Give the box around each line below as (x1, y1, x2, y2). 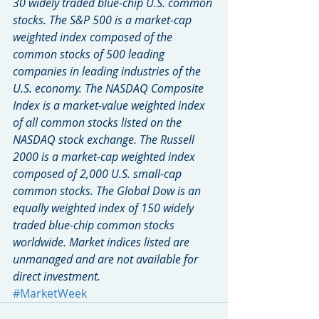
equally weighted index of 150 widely (13, 199, 197, 216)
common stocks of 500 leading (13, 46, 167, 62)
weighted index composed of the (13, 28, 175, 45)
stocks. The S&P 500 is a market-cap (13, 11, 194, 28)
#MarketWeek (13, 285, 87, 301)
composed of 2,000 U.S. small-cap (13, 165, 184, 182)
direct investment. (13, 268, 100, 284)
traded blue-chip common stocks (13, 216, 177, 233)
